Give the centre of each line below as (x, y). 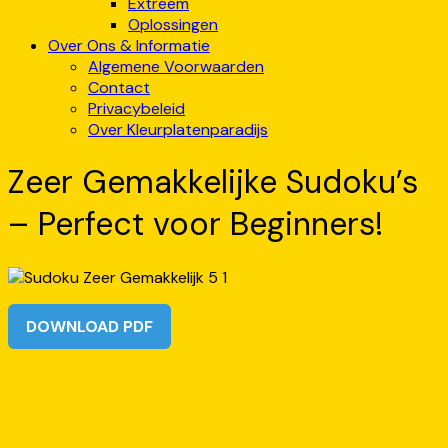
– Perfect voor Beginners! (195, 224)
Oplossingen (173, 24)
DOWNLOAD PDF (89, 326)
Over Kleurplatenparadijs (178, 129)
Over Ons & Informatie (129, 45)
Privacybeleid (136, 108)
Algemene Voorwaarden (176, 66)
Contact (119, 87)
